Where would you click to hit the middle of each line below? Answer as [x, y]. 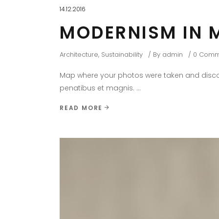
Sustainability [122, 55]
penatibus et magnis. [98, 88]
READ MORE [81, 108]
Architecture [79, 55]
